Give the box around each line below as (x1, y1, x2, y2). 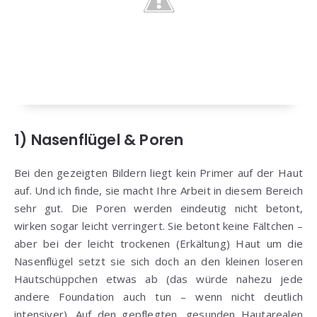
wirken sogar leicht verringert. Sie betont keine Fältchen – (14, 219, 303, 234)
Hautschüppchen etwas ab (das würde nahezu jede (14, 272, 303, 287)
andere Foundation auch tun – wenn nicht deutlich (14, 289, 303, 304)
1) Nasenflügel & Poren (14, 129, 184, 151)
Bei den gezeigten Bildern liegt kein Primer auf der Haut (14, 166, 303, 180)
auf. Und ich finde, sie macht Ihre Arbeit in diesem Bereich (14, 183, 303, 198)
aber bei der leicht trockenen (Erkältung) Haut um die (14, 236, 303, 251)
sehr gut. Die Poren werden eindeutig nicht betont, (14, 201, 303, 216)
